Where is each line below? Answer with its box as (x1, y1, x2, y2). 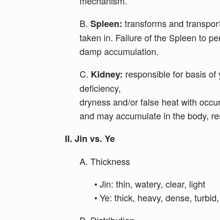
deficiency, (80, 82, 121, 94)
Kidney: (91, 68, 123, 81)
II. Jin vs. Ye (65, 132, 115, 145)
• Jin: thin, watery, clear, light (94, 177, 205, 190)
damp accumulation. (80, 45, 159, 57)
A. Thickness (80, 155, 130, 167)
